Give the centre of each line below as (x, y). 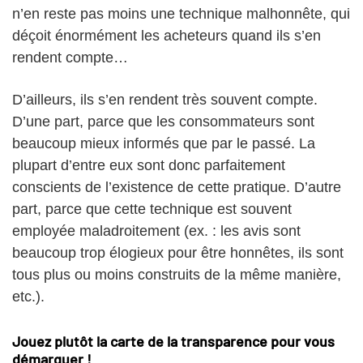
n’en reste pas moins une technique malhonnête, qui (181, 13)
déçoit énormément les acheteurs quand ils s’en (167, 35)
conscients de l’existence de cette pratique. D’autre (177, 187)
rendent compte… (70, 57)
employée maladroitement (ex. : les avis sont (156, 231)
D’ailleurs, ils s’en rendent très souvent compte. (165, 99)
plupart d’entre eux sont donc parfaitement (149, 165)
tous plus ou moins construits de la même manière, (177, 274)
